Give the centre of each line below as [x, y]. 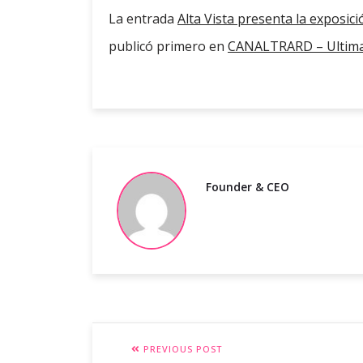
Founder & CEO [248, 187]
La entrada [143, 19]
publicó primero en [168, 47]
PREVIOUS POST [181, 349]
